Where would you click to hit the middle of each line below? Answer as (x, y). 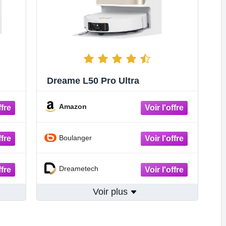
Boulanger (75, 137)
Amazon (73, 107)
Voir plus (111, 192)
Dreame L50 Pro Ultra (93, 81)
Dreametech (78, 168)
